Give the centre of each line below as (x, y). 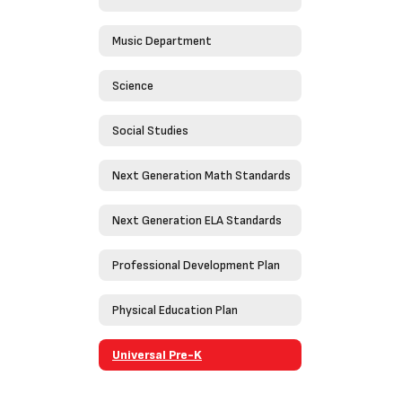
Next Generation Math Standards (201, 175)
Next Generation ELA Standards (197, 220)
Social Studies (150, 130)
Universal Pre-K (157, 354)
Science (133, 85)
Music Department (162, 40)
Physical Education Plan (175, 310)
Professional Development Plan (196, 265)
